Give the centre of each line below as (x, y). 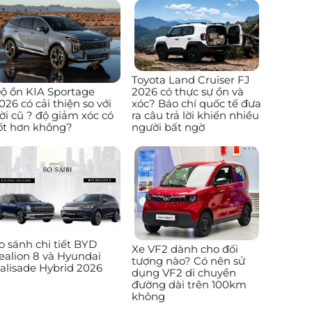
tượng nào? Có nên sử (188, 260)
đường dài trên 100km (189, 284)
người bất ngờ (168, 127)
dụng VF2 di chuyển (184, 272)
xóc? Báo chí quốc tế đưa (196, 103)
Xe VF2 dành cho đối (185, 249)
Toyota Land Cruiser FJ (190, 79)
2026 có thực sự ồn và (187, 91)
